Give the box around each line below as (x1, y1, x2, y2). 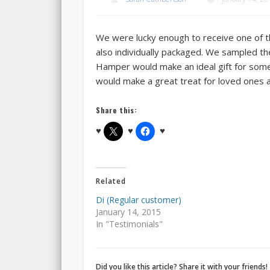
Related (95, 175, 126, 186)
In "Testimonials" (95, 218, 163, 230)
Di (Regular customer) (95, 193, 181, 206)
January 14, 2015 (95, 206, 161, 218)
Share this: (95, 104, 137, 115)
